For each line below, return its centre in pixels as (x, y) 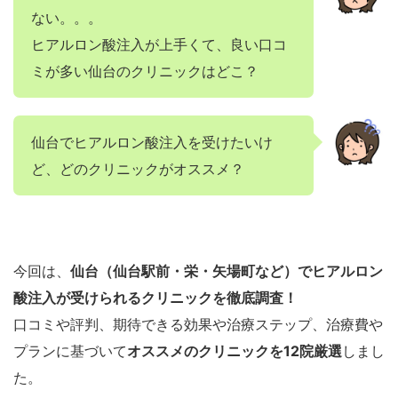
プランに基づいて (70, 351)
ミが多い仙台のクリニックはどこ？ (145, 71)
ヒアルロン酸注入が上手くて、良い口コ (159, 44)
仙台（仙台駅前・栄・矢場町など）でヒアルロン (227, 271)
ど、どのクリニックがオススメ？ (138, 169)
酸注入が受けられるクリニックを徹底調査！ (155, 298)
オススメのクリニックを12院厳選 (235, 351)
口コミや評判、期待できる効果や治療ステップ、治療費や (198, 324)
